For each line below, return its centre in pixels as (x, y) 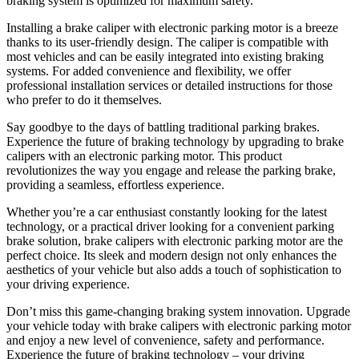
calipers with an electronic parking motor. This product (144, 155)
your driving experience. (68, 284)
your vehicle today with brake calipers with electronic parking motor (179, 325)
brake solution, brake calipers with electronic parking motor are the (175, 240)
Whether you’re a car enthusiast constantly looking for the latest (167, 212)
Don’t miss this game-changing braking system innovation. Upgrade (178, 311)
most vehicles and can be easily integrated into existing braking (165, 56)
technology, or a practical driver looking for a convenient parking (170, 226)
